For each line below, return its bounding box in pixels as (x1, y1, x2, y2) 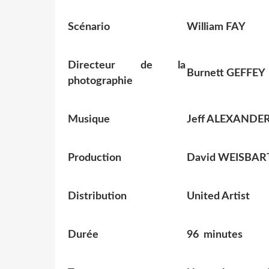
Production (68, 153, 121, 164)
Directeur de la (68, 60, 186, 71)
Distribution (68, 191, 127, 202)
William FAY (187, 22, 246, 33)
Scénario (68, 22, 110, 33)
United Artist (187, 191, 250, 202)
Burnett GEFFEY (187, 68, 265, 79)
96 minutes (187, 229, 243, 241)
